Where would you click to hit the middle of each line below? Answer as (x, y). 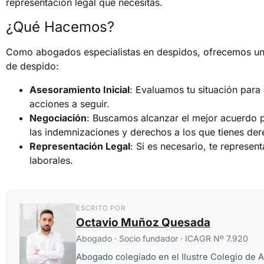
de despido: (32, 66)
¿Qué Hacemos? (60, 27)
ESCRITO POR (101, 208)
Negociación (58, 118)
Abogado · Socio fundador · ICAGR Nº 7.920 (162, 239)
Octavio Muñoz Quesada (143, 223)
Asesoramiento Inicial (80, 89)
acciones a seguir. (70, 103)
